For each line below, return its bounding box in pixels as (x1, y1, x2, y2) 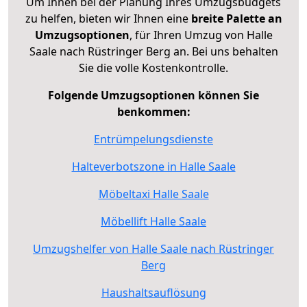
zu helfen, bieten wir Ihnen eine (25, 10, 191, 26)
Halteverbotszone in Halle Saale (71, 158, 236, 174)
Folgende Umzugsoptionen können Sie (48, 87, 259, 103)
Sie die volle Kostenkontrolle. (79, 60, 228, 75)
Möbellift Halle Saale (101, 213, 206, 229)
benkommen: (116, 103, 191, 119)
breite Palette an (191, 10, 282, 26)
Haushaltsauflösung (101, 284, 206, 300)
